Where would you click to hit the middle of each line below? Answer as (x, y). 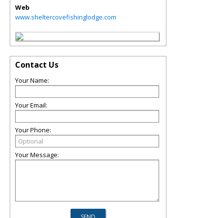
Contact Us (37, 65)
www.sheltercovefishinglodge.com (66, 17)
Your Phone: (33, 130)
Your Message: (37, 155)
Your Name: (32, 80)
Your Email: (31, 105)
